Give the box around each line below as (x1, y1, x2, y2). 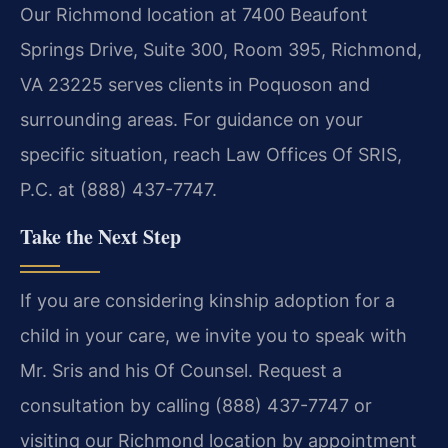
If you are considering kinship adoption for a (20, 289, 395, 311)
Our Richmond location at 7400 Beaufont (20, 4, 368, 26)
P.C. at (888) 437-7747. (20, 179, 217, 201)
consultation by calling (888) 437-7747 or (20, 394, 372, 416)
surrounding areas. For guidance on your (20, 109, 363, 131)
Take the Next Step (20, 221, 181, 251)
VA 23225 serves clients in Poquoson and (20, 74, 370, 96)
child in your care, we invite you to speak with (20, 324, 407, 346)
